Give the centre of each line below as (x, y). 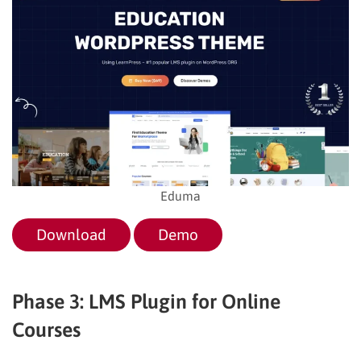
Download (71, 234)
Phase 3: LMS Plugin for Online (146, 301)
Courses (46, 329)
